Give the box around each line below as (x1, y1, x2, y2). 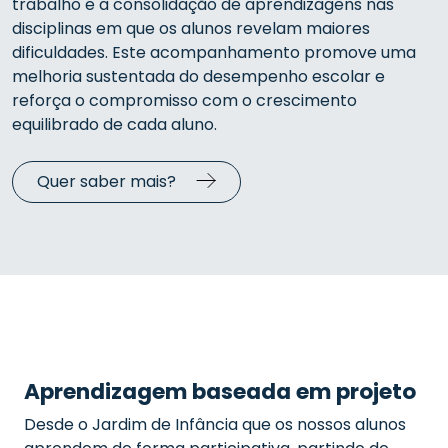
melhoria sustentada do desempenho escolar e (12, 65, 385, 88)
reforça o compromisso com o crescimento (12, 89, 357, 112)
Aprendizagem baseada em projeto (24, 376, 416, 407)
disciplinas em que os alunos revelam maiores (12, 17, 370, 40)
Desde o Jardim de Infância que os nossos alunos (24, 413, 406, 436)
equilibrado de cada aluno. (12, 113, 217, 136)
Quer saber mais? (37, 170, 176, 193)
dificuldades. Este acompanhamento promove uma (12, 41, 416, 64)
